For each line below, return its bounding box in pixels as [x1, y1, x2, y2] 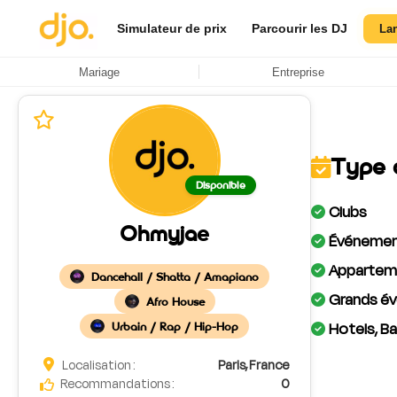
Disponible [195, 179, 245, 191]
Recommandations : [59, 375, 175, 393]
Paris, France [218, 356, 289, 375]
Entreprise [271, 65, 324, 79]
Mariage [79, 65, 120, 79]
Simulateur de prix [117, 21, 228, 35]
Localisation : [59, 356, 136, 375]
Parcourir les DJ [252, 21, 348, 35]
